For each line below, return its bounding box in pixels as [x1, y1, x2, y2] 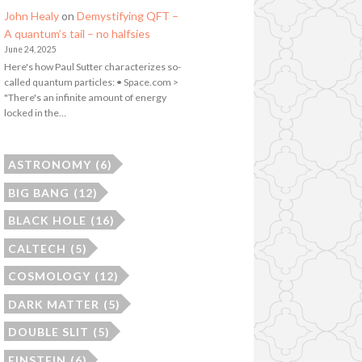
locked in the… [3, 107, 66, 120]
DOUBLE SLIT [7, 325, 89, 339]
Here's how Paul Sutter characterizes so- [3, 61, 181, 74]
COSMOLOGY [7, 269, 90, 284]
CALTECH [7, 241, 66, 255]
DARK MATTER [7, 297, 99, 311]
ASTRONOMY [7, 158, 91, 172]
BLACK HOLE [7, 213, 86, 228]
